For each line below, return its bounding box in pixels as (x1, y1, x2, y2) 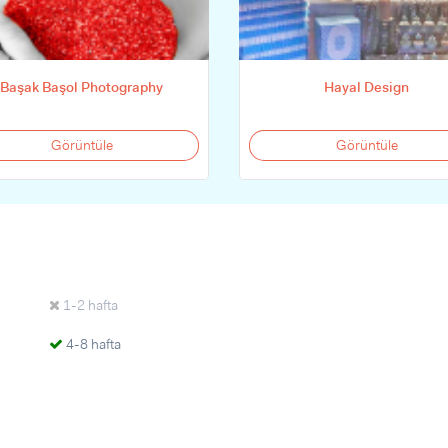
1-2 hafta (60, 296, 118, 314)
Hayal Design (324, 78, 409, 96)
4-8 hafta (63, 335, 121, 353)
